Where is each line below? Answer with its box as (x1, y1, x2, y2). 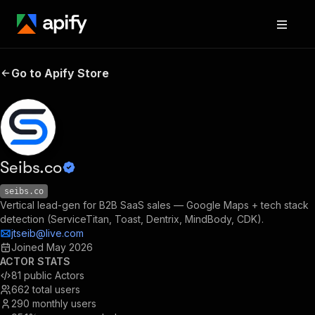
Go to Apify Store (11, 66, 109, 80)
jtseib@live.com (11, 227, 84, 239)
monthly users (32, 297, 96, 309)
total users (32, 283, 80, 295)
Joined (11, 241, 46, 253)
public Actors (24, 269, 84, 281)
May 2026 (46, 241, 93, 253)
